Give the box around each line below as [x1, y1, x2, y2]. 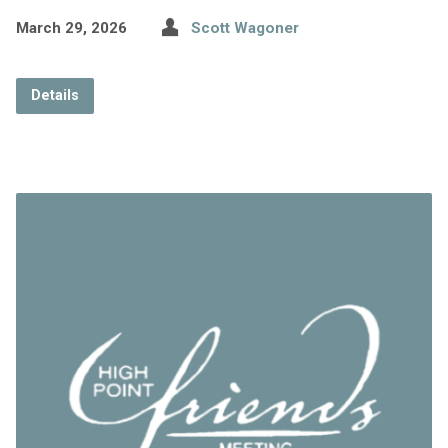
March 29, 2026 [15, 19, 127, 38]
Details [30, 87, 79, 105]
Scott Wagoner [190, 19, 299, 38]
